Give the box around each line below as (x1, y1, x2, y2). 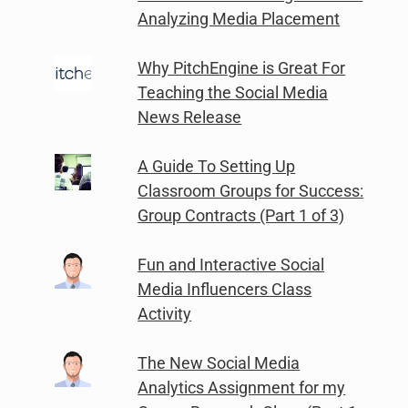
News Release (138, 107, 242, 127)
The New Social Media (138, 352, 301, 372)
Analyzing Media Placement (138, 8, 341, 28)
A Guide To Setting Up (138, 156, 296, 176)
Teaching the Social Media (138, 82, 329, 102)
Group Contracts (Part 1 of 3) (138, 205, 345, 225)
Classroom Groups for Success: (138, 180, 364, 200)
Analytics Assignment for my (138, 377, 346, 397)
